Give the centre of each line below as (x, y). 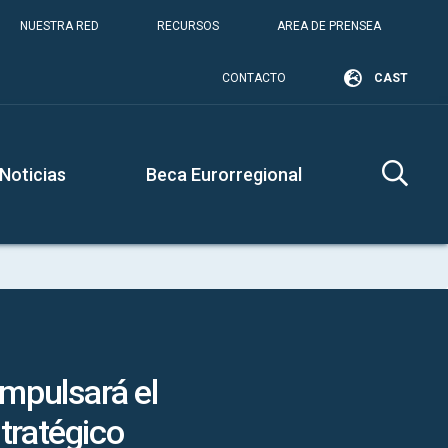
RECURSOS (188, 26)
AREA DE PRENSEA (329, 26)
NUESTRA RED (59, 26)
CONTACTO (254, 78)
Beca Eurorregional (224, 174)
